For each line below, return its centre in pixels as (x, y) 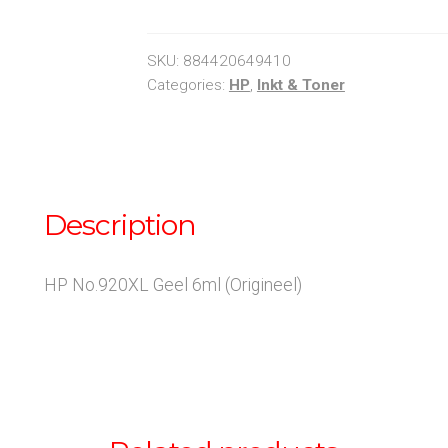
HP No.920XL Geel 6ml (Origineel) (173, 284)
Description (120, 225)
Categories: (187, 85)
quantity (182, 29)
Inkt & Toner (300, 85)
